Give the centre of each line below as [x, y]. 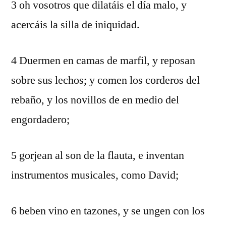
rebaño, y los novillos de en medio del [95, 100]
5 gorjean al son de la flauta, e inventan [98, 155]
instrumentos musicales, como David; [95, 175]
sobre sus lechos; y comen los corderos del [105, 80]
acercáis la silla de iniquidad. [75, 25]
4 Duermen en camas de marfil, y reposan [103, 61]
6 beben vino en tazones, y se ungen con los [108, 211]
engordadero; [40, 120]
